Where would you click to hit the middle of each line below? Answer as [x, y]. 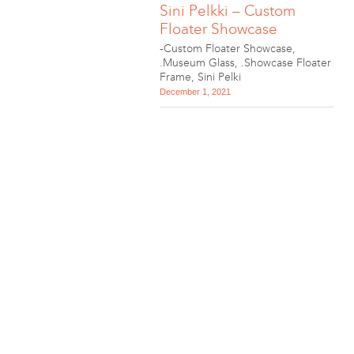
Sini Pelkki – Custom [228, 11]
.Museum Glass [197, 63]
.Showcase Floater [286, 63]
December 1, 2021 [195, 92]
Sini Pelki [219, 77]
